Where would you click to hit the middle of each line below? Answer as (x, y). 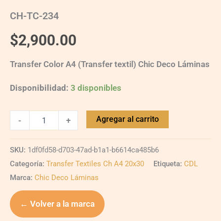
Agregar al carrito (128, 119)
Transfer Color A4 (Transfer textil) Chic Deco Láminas (110, 64)
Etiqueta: (169, 164)
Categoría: (28, 164)
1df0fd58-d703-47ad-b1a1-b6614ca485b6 (93, 150)
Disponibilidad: (39, 88)
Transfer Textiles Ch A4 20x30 (95, 164)
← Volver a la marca (57, 203)
